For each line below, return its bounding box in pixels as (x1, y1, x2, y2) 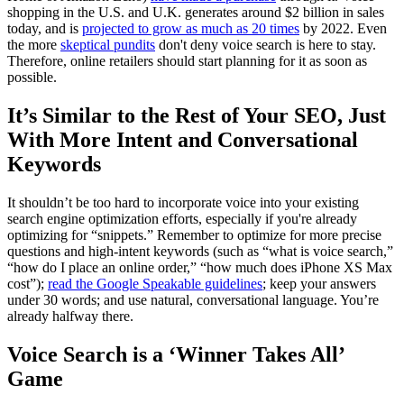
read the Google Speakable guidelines (48, 275, 262, 291)
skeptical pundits (60, 36, 155, 52)
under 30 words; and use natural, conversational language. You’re (7, 291, 379, 308)
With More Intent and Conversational (7, 127, 358, 151)
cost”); (7, 275, 48, 291)
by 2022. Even (299, 20, 387, 36)
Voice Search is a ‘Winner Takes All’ (7, 342, 344, 366)
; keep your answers (262, 275, 376, 291)
